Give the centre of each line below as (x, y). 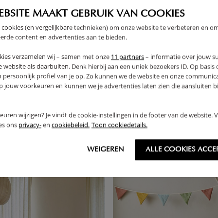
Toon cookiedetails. (119, 125)
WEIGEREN (106, 150)
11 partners (127, 57)
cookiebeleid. (71, 125)
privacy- (30, 125)
